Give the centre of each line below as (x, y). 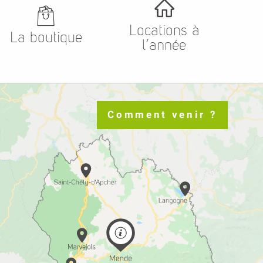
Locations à (164, 30)
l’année (164, 45)
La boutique (46, 38)
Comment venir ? (162, 115)
